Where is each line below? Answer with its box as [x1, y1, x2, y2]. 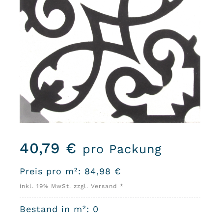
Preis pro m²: [19, 166, 81, 177]
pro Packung [82, 142, 162, 157]
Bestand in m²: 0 [19, 204, 99, 215]
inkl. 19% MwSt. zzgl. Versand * [19, 183, 124, 190]
